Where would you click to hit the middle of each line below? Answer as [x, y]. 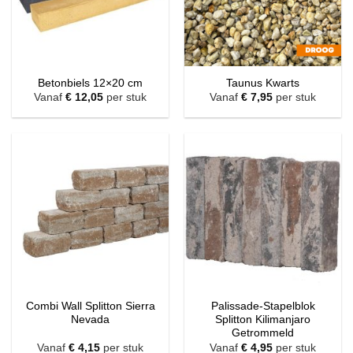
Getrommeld [263, 333]
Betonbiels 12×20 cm [90, 83]
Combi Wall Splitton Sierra [90, 307]
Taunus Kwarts [263, 83]
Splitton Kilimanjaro [263, 320]
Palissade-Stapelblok [263, 307]
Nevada [90, 320]
